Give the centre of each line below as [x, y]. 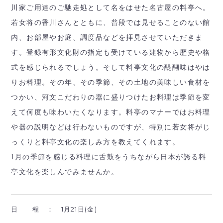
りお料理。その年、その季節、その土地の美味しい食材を [111, 82]
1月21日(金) [79, 209]
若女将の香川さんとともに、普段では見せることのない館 [111, 23]
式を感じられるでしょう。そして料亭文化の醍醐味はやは [111, 67]
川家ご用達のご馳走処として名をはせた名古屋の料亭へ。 [111, 8]
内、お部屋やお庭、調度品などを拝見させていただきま [107, 38]
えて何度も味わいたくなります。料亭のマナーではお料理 [111, 112]
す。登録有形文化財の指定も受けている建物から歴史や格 [111, 53]
